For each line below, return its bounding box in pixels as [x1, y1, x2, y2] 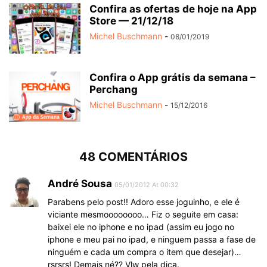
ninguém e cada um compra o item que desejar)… [48, 246, 241, 257]
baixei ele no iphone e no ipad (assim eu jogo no [48, 221, 234, 232]
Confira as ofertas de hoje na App [89, 2, 257, 15]
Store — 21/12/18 [89, 14, 173, 27]
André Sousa [48, 177, 112, 190]
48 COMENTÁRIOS [79, 149, 188, 164]
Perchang [89, 83, 138, 95]
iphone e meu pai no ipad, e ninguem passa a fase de [48, 234, 256, 244]
